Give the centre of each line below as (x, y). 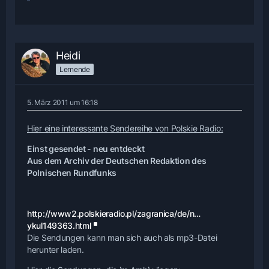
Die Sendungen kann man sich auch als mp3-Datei (122, 237)
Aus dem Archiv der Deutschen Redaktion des (117, 160)
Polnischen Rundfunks (72, 172)
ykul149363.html (59, 225)
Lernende (75, 69)
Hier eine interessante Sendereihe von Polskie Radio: (125, 128)
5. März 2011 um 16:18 (62, 102)
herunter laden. (56, 249)
